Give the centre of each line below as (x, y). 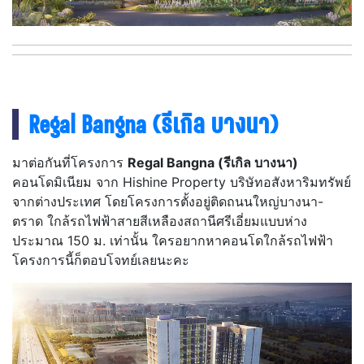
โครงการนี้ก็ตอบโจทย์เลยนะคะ (101, 260)
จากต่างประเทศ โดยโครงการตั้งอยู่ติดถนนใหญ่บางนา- (168, 201)
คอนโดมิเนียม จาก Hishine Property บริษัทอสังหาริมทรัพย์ (182, 182)
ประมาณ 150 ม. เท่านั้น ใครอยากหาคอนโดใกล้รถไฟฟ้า (173, 240)
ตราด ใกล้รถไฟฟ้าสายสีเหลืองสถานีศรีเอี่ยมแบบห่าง (160, 221)
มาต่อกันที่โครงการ (70, 162)
